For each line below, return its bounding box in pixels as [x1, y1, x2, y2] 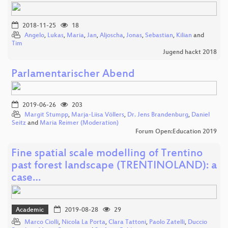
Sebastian [145, 32, 173, 39]
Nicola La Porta [62, 219, 105, 226]
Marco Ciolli [24, 219, 59, 226]
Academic [16, 207, 44, 214]
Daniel [191, 111, 210, 119]
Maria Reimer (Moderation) [40, 119, 119, 127]
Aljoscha [100, 32, 123, 39]
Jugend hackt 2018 [163, 48, 217, 56]
